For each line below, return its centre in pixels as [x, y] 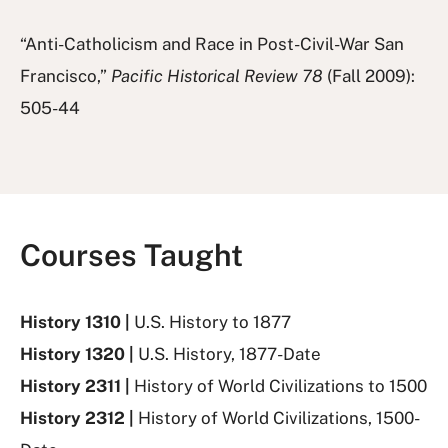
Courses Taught [131, 254]
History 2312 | [79, 417]
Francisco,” [65, 75]
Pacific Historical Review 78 [217, 75]
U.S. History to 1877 [212, 321]
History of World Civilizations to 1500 [280, 385]
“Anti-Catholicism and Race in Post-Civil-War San [212, 43]
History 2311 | [77, 385]
